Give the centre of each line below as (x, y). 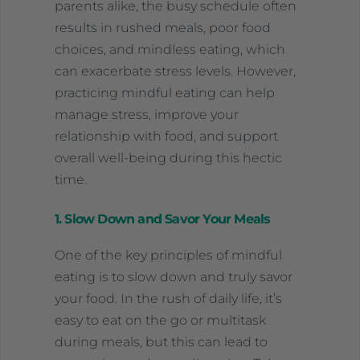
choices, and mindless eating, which (170, 49)
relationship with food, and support (166, 136)
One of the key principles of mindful (168, 255)
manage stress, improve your (146, 114)
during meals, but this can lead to (161, 342)
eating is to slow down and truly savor (173, 276)
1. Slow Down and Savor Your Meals (162, 219)
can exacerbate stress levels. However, (175, 71)
